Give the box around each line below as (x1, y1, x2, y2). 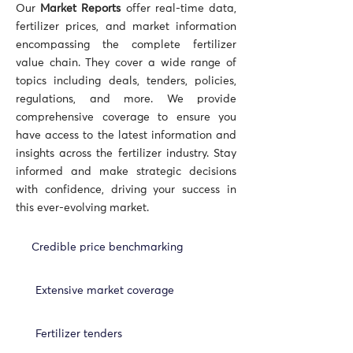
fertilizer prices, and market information (16, 21, 236, 32)
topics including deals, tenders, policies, (16, 76, 236, 87)
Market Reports (40, 3, 121, 14)
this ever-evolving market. (16, 203, 149, 214)
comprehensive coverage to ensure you (16, 112, 236, 123)
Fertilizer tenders (35, 329, 122, 340)
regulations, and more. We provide (16, 94, 236, 105)
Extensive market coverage (35, 285, 174, 296)
